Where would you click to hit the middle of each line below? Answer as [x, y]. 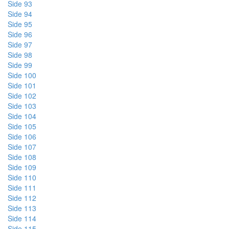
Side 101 [22, 85]
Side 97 [20, 44]
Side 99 [20, 65]
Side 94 [20, 14]
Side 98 [20, 55]
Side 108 [22, 157]
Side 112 [22, 198]
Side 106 [22, 136]
